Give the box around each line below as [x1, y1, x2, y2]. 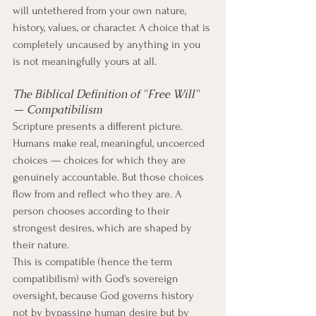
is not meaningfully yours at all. [13, 55, 157, 68]
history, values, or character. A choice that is [13, 21, 213, 34]
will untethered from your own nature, [13, 4, 189, 17]
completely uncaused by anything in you [13, 38, 203, 51]
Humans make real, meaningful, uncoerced [13, 137, 207, 150]
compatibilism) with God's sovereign [13, 272, 181, 285]
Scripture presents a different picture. [13, 120, 186, 133]
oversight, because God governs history [13, 289, 197, 302]
